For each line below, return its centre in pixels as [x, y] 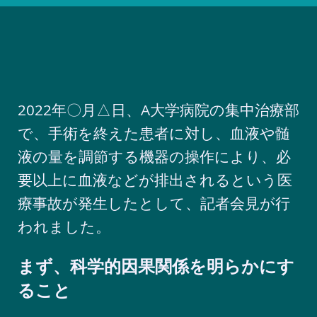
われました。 [64, 227]
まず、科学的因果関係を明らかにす [156, 266]
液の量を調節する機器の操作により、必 [154, 157]
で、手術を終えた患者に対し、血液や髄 [154, 133]
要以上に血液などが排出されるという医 [155, 180]
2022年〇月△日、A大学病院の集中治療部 [158, 110]
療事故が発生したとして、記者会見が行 [154, 203]
